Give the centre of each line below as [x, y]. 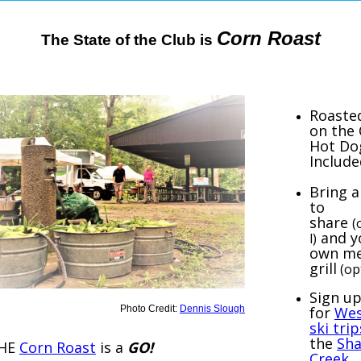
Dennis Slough [212, 309]
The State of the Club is [129, 39]
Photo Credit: [150, 309]
